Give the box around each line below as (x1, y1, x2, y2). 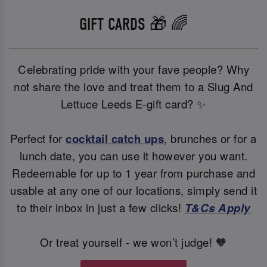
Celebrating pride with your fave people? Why (18, 61, 249, 77)
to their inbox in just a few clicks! (17, 200, 185, 216)
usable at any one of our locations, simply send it (10, 182, 257, 198)
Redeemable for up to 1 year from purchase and (11, 165, 256, 181)
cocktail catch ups (66, 131, 164, 147)
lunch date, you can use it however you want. (19, 148, 248, 164)
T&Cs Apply (184, 200, 250, 216)
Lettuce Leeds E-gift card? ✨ (60, 96, 207, 112)
